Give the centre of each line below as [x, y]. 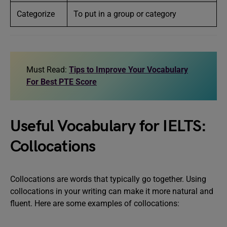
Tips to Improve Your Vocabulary [128, 70]
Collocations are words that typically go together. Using [108, 179]
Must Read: [48, 70]
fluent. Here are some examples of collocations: [95, 203]
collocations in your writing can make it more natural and [112, 191]
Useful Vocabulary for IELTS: [108, 126]
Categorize [36, 14]
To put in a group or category [125, 14]
